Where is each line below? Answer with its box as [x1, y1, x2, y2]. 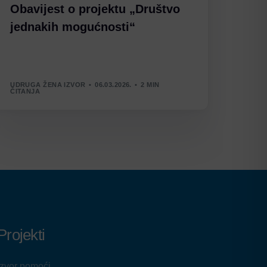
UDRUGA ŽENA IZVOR [10, 80, 86, 88]
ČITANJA [10, 87, 41, 95]
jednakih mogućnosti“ [10, 20, 136, 34]
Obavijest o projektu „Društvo [10, 2, 181, 16]
